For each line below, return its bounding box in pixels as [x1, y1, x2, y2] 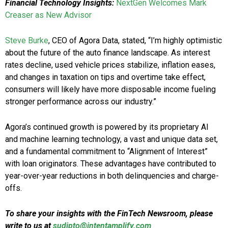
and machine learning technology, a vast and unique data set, [5, 134, 218, 145]
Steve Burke [5, 36, 48, 46]
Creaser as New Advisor [5, 10, 92, 20]
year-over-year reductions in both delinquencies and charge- [5, 171, 219, 181]
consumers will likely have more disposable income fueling [5, 84, 216, 95]
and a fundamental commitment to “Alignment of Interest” [5, 147, 208, 157]
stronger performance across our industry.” [5, 97, 156, 107]
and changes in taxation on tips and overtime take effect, [5, 72, 206, 82]
